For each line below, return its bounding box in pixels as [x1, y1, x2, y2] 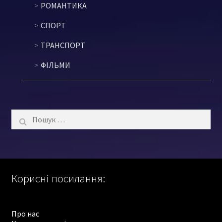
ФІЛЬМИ [40, 59, 70, 70]
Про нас [11, 209, 39, 219]
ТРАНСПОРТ [40, 40, 85, 50]
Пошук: [11, 109, 36, 119]
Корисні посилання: [11, 171, 105, 185]
